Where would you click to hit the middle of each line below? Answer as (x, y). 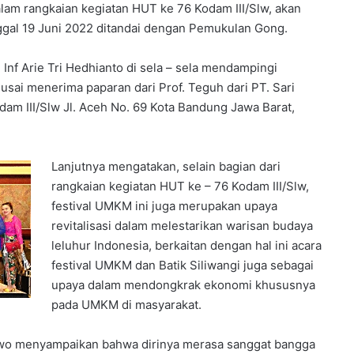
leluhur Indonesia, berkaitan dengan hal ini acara (187, 245)
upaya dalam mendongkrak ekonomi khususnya (184, 284)
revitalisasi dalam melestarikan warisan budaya (183, 225)
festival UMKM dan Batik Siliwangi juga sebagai (183, 265)
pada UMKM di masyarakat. (127, 304)
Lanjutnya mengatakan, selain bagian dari (166, 166)
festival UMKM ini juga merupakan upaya (165, 205)
